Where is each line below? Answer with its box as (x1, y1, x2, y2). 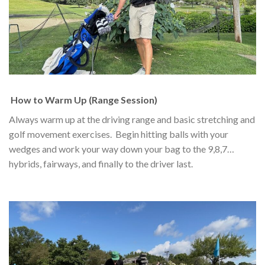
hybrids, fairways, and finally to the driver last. (9, 157, 193, 169)
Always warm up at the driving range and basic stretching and (9, 113, 255, 125)
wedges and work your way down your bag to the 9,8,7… (9, 143, 234, 154)
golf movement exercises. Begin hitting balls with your (9, 128, 228, 140)
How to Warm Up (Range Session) (9, 93, 157, 105)
